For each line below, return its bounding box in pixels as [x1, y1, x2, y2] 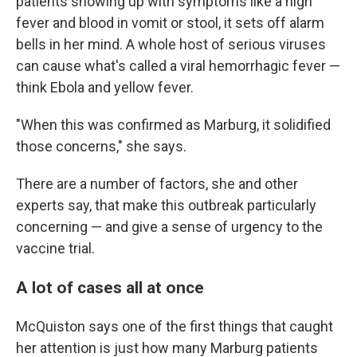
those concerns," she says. [16, 138, 186, 155]
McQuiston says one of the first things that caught [16, 318, 333, 335]
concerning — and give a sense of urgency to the [16, 218, 323, 235]
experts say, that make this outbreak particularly [16, 197, 316, 214]
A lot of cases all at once [16, 277, 204, 297]
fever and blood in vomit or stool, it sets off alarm [16, 14, 324, 31]
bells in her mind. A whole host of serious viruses [16, 36, 326, 53]
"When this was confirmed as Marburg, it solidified [16, 116, 331, 133]
